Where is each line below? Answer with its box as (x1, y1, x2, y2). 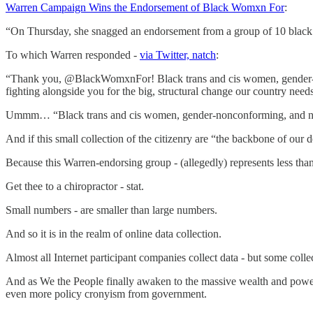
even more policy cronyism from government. (6, 287, 207, 300)
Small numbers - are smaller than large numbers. (6, 203, 217, 216)
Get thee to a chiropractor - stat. (6, 180, 144, 192)
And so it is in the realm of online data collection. (6, 227, 221, 240)
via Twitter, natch (140, 48, 216, 61)
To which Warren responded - (6, 48, 140, 61)
